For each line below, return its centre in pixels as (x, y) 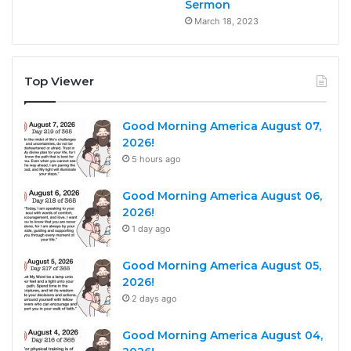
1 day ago (151, 229)
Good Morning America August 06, (222, 196)
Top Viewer (59, 81)
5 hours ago (156, 159)
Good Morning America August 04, (223, 336)
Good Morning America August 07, (222, 127)
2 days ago (154, 299)
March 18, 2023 (226, 22)
